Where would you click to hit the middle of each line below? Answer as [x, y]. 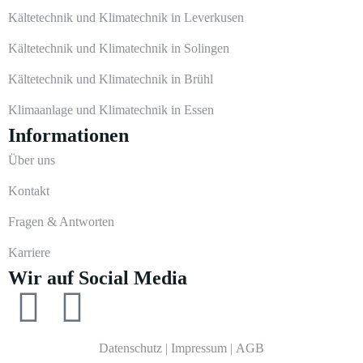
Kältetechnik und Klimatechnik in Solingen [119, 48]
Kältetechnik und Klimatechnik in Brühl [111, 79]
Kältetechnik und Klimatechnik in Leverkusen [126, 17]
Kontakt [29, 190]
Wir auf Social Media [98, 278]
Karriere [29, 252]
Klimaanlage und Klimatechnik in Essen [111, 109]
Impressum [199, 348]
